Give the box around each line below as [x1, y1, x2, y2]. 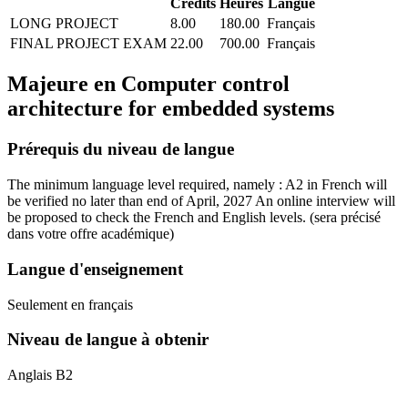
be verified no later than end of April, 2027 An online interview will [7, 193, 395, 209]
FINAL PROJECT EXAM [10, 35, 167, 51]
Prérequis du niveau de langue [7, 139, 234, 159]
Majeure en [7, 72, 116, 97]
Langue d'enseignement [7, 259, 183, 279]
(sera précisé [310, 209, 381, 226]
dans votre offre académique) [7, 226, 174, 242]
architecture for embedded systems [7, 97, 334, 121]
